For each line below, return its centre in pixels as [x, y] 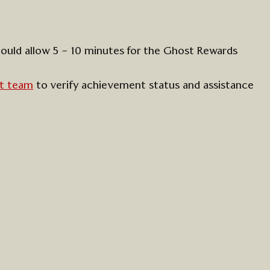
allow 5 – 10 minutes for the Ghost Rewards [130, 51]
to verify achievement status [106, 86]
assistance [228, 86]
